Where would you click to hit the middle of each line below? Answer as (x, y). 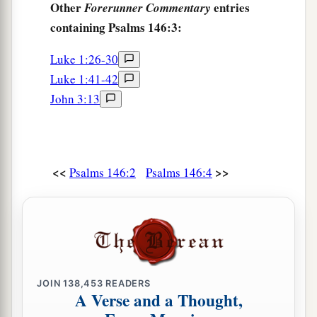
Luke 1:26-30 (84, 59)
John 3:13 (75, 99)
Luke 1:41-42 (84, 79)
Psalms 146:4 (179, 173)
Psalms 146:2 (103, 173)
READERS (127, 283)
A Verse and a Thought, (158, 300)
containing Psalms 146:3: (116, 28)
